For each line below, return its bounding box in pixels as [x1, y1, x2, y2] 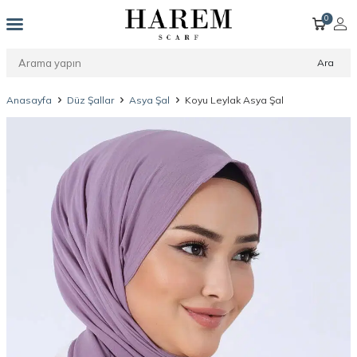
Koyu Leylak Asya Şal [185, 94, 284, 106]
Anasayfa [6, 94, 52, 106]
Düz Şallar [67, 94, 114, 106]
